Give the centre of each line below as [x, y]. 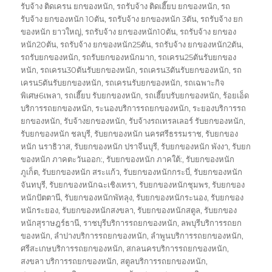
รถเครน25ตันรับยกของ [197, 57]
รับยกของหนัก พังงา [195, 146]
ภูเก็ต [30, 172]
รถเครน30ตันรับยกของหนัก [88, 70]
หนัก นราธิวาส [46, 146]
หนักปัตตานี [41, 197]
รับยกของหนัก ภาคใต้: [144, 159]
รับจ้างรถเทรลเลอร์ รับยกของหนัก [186, 121]
